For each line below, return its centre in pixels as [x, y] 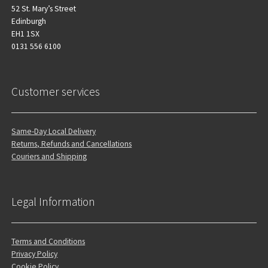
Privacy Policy [35, 254]
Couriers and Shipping [49, 156]
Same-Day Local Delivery [54, 131]
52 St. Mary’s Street [44, 8]
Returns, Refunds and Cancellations [72, 144]
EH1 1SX [26, 33]
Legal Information [54, 202]
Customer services [56, 92]
